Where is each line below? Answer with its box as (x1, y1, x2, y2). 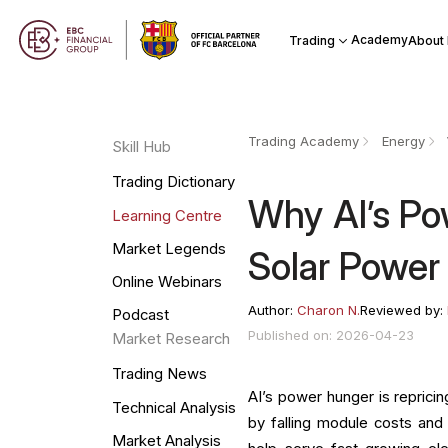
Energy (381, 133, 425, 150)
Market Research (111, 330, 230, 349)
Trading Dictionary (111, 173, 235, 192)
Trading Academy (248, 133, 360, 150)
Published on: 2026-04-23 (248, 327, 415, 344)
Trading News (111, 365, 207, 384)
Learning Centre (111, 206, 222, 225)
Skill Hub (111, 138, 171, 157)
